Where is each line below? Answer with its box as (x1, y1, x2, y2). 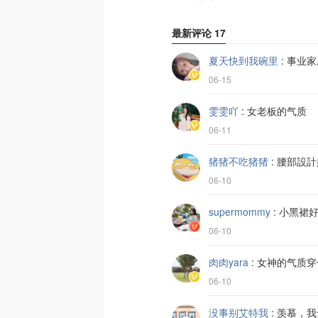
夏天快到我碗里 (209, 53, 278, 67)
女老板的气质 (247, 104, 307, 118)
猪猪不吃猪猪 (209, 154, 268, 168)
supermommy (209, 204, 270, 219)
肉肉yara (209, 255, 248, 269)
